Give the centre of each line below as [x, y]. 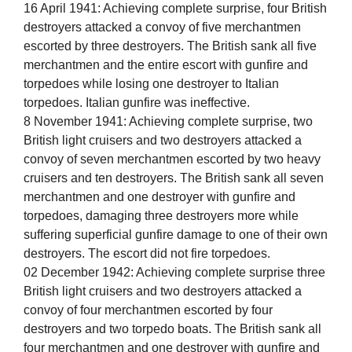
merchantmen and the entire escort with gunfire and [166, 65]
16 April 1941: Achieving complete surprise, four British [175, 9]
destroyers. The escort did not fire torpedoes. [147, 254]
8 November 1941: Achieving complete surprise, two [168, 122]
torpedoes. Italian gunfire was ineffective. [137, 103]
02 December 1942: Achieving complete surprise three [174, 273]
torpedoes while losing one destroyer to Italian [151, 84]
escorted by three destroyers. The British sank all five [170, 46]
